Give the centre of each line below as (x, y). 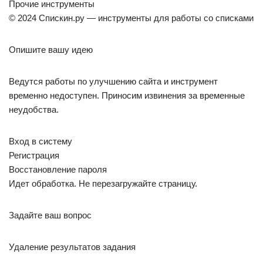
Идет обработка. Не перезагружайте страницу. (103, 183)
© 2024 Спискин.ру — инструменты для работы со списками (131, 18)
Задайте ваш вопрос (50, 215)
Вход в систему (41, 141)
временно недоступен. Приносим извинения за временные (127, 95)
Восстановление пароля (58, 169)
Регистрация (34, 155)
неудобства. (34, 109)
